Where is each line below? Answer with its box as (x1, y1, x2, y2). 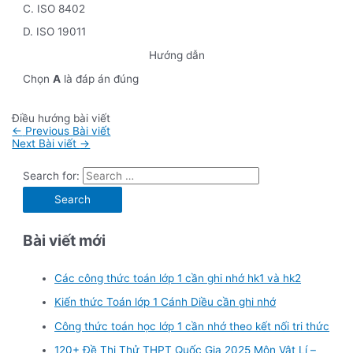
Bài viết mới (23, 231, 106, 251)
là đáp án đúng (61, 72, 139, 85)
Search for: (23, 169, 80, 183)
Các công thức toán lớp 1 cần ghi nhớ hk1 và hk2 (54, 272, 302, 284)
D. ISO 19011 (23, 25, 87, 39)
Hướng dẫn (148, 48, 205, 61)
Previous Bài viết (22, 124, 111, 137)
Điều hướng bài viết (12, 111, 111, 124)
